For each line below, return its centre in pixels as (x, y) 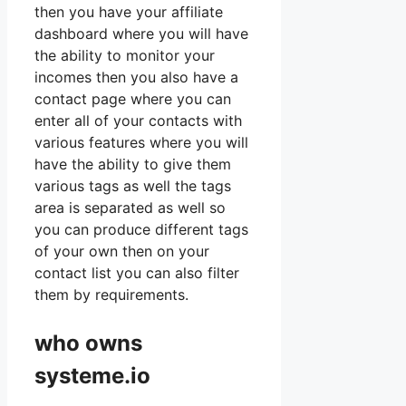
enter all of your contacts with (138, 121)
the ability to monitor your (125, 56)
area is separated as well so (130, 208)
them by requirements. (111, 295)
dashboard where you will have (141, 34)
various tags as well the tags (133, 186)
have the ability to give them (133, 164)
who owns (88, 343)
